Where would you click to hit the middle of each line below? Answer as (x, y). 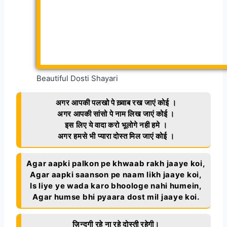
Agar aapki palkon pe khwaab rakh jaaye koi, (116, 163)
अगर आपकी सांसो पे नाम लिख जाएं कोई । (116, 113)
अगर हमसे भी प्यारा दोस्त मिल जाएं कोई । (116, 136)
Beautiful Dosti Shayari (77, 78)
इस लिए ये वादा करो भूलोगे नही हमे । (116, 125)
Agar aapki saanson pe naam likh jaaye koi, (116, 174)
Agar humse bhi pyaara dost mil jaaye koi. (116, 197)
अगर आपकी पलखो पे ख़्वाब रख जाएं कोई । (116, 102)
